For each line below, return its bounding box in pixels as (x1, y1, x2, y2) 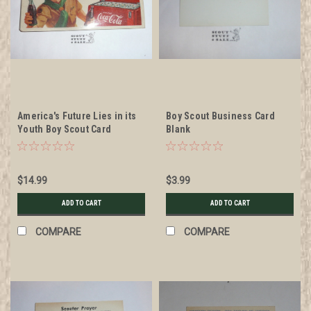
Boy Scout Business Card (166, 110, 275, 121)
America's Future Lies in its (17, 110, 136, 121)
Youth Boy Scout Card (17, 123, 111, 135)
